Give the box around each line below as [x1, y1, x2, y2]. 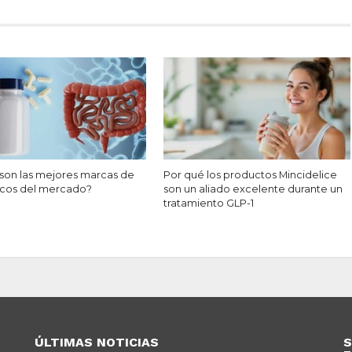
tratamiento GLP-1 [163, 197, 255, 210]
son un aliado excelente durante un [163, 183, 343, 196]
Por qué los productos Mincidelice [163, 169, 338, 181]
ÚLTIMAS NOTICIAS [35, 335, 159, 350]
